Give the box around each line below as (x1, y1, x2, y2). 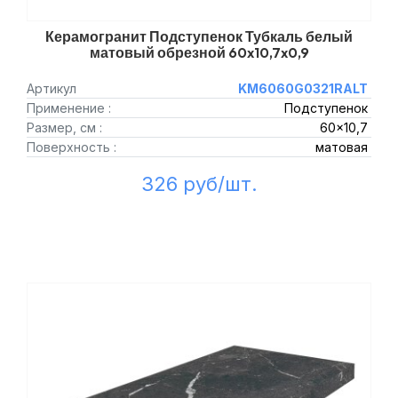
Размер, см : (27, 120, 102, 135)
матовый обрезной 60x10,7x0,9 (89, 44, 309, 61)
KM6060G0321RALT (237, 81, 368, 96)
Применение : (27, 100, 111, 115)
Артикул (27, 81, 76, 96)
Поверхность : (27, 139, 116, 155)
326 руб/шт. (140, 172, 258, 195)
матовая (314, 139, 368, 155)
